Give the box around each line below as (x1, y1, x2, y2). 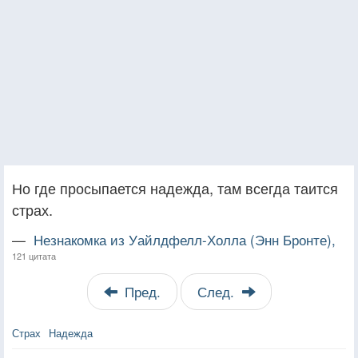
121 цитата (12, 249, 56, 262)
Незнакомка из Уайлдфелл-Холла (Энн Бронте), (34, 229, 336, 249)
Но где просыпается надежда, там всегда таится (12, 177, 338, 198)
